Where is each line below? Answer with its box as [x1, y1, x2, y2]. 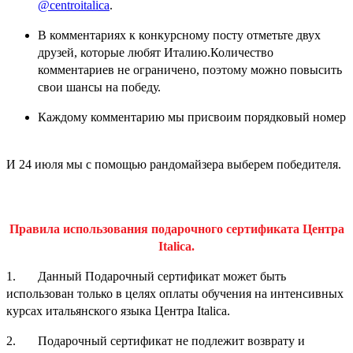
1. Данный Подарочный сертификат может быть [6, 269, 286, 283]
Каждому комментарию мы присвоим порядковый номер [38, 110, 346, 124]
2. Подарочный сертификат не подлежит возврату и [6, 333, 305, 347]
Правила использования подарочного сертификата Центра [9, 221, 344, 236]
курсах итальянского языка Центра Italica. [6, 303, 230, 318]
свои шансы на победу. [38, 80, 164, 94]
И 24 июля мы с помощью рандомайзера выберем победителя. [6, 157, 341, 171]
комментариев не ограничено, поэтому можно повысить [38, 62, 342, 76]
